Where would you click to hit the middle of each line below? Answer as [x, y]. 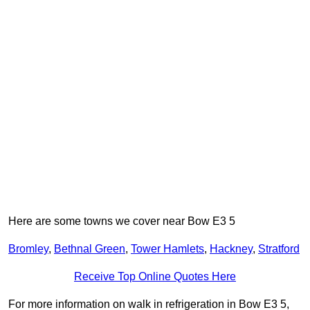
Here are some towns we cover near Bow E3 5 [122, 221]
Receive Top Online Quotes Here [155, 277]
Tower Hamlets [167, 249]
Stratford [279, 249]
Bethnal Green [90, 249]
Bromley [28, 249]
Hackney [231, 249]
